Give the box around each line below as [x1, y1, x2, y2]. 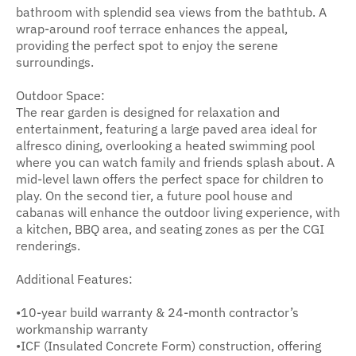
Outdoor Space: [16, 86, 105, 103]
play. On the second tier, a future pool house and [16, 186, 292, 203]
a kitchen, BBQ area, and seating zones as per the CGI [16, 219, 324, 237]
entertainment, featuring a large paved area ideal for [16, 119, 317, 137]
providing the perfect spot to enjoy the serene [16, 36, 278, 53]
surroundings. [16, 52, 94, 70]
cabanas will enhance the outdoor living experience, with [16, 203, 340, 220]
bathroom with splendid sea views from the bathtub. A [16, 2, 327, 20]
